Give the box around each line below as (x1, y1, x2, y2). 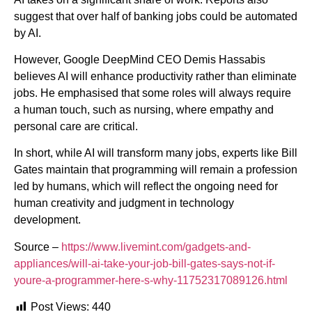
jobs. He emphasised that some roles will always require (14, 87, 291, 100)
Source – (14, 240, 61, 253)
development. (14, 214, 81, 226)
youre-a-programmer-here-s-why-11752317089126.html (14, 274, 288, 286)
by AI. (14, 26, 41, 39)
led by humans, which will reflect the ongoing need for (14, 180, 278, 193)
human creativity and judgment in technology (14, 197, 234, 210)
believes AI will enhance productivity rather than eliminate (14, 70, 297, 83)
